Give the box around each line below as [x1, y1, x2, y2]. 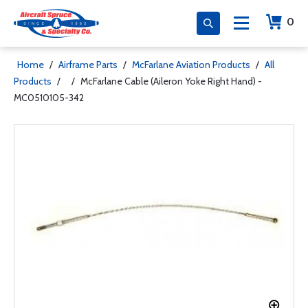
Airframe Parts [58, 58, 118, 71]
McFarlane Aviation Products [132, 58, 250, 71]
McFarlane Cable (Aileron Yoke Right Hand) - [80, 75, 262, 87]
